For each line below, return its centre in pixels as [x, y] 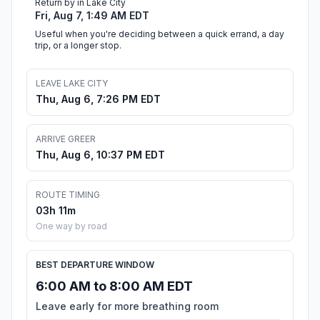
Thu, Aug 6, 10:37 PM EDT [100, 155]
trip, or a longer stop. [78, 46]
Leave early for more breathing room [127, 306]
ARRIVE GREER [66, 139]
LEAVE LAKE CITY [72, 84]
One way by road [71, 226]
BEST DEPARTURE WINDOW [95, 265]
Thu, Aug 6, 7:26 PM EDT [98, 99]
